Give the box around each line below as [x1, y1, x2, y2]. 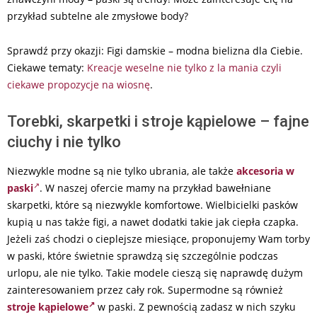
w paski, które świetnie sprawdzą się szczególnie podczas [7, 249, 278, 263]
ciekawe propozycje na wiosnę [7, 78, 150, 92]
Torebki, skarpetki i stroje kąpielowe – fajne [7, 113, 309, 131]
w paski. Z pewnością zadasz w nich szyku [95, 300, 296, 314]
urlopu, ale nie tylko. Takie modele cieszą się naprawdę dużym [7, 266, 303, 280]
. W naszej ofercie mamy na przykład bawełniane [40, 181, 271, 195]
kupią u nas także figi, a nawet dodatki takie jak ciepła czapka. [7, 215, 299, 229]
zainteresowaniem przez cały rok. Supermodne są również [7, 283, 283, 297]
